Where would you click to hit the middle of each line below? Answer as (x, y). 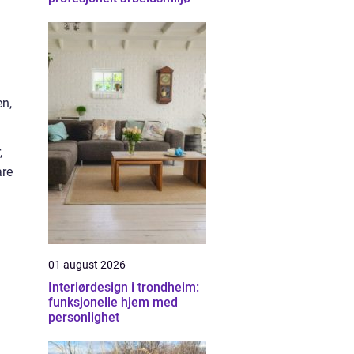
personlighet (84, 317)
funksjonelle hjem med (113, 302)
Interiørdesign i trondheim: (124, 287)
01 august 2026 (87, 265)
